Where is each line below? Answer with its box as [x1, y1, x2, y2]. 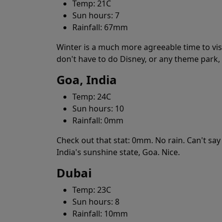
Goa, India [56, 71, 117, 88]
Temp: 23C [72, 184, 111, 195]
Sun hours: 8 [72, 196, 119, 207]
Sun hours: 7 [72, 10, 119, 21]
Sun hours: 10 [72, 103, 124, 114]
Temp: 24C [72, 91, 111, 102]
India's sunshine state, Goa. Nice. [56, 147, 180, 158]
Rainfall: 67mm [72, 22, 128, 33]
